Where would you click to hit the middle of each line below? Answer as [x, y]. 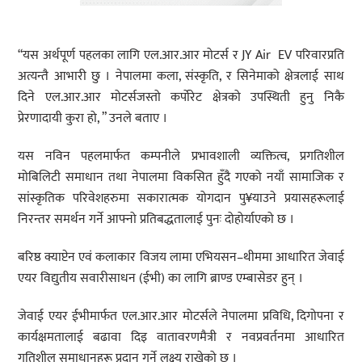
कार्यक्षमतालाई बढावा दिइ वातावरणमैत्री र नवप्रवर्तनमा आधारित [181, 337]
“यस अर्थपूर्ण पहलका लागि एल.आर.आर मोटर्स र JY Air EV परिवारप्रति [181, 56]
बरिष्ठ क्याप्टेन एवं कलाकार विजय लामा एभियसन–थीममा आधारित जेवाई [181, 257]
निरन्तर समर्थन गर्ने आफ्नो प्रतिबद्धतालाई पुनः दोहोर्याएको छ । [156, 220]
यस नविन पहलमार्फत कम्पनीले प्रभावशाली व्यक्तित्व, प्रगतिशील [181, 157]
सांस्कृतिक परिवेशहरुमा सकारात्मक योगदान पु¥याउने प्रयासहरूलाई [181, 199]
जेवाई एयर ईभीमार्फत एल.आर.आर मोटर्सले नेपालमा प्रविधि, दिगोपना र [181, 316]
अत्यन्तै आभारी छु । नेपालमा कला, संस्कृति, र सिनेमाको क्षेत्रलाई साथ [181, 77]
